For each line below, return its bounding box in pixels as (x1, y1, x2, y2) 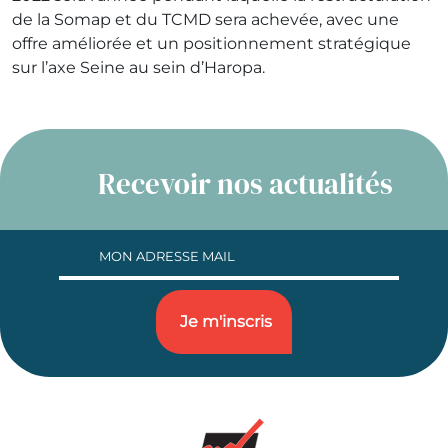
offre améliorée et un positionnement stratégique (12, 33, 411, 53)
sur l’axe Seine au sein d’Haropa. (12, 57, 265, 77)
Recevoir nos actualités (97, 163, 393, 204)
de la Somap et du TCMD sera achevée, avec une (12, 9, 399, 29)
